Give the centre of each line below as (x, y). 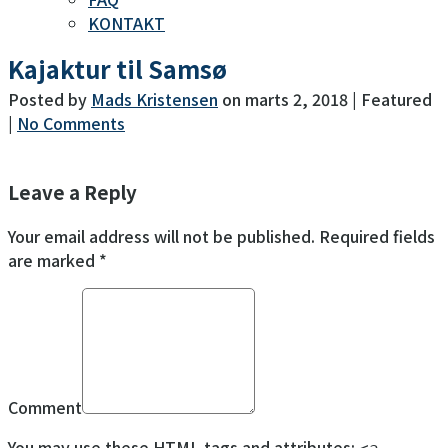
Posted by (49, 98)
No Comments (71, 122)
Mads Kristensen (154, 98)
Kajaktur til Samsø (117, 68)
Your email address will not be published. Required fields (221, 236)
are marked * (57, 260)
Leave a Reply (72, 191)
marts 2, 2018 (296, 98)
